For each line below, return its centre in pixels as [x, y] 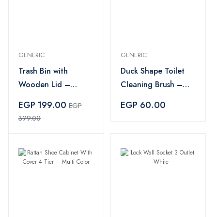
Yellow [132, 98]
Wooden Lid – [44, 85]
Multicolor [36, 98]
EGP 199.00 [44, 105]
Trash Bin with [43, 71]
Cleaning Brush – [151, 85]
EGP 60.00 [143, 105]
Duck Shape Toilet [152, 71]
